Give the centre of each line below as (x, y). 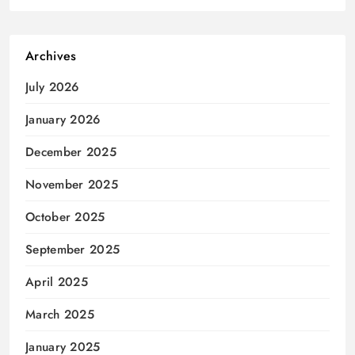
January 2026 (63, 120)
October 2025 (65, 218)
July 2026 (52, 88)
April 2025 (57, 282)
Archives (51, 56)
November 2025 (72, 185)
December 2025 (71, 153)
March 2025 (60, 315)
